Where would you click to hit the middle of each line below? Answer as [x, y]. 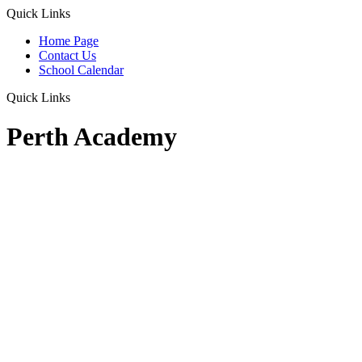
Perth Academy [92, 137]
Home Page [69, 41]
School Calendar [81, 70]
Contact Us [67, 55]
